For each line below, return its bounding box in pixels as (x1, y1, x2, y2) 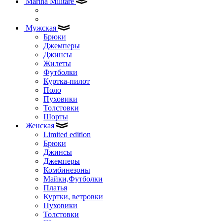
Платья (43, 183, 67, 192)
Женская (24, 121, 56, 130)
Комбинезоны (43, 165, 90, 174)
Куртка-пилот (43, 76, 90, 85)
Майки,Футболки (43, 174, 103, 183)
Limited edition (43, 130, 91, 139)
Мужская (24, 23, 58, 32)
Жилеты (43, 59, 71, 68)
